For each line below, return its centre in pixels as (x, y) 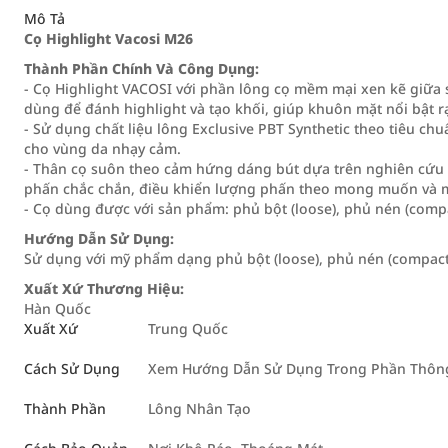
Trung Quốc (188, 328)
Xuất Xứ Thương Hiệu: (104, 288)
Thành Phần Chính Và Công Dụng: (141, 68)
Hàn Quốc (57, 308)
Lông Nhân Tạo (199, 408)
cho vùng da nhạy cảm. (102, 148)
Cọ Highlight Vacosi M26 (108, 38)
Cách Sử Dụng (72, 368)
